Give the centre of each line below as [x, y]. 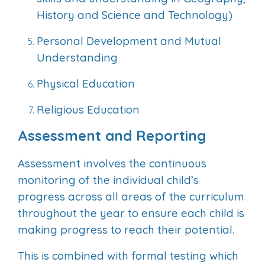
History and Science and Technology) [135, 15]
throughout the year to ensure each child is [131, 213]
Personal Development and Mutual [129, 41]
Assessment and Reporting [112, 136]
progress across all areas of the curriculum [131, 197]
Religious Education [88, 110]
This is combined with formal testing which [128, 256]
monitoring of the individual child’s [108, 180]
